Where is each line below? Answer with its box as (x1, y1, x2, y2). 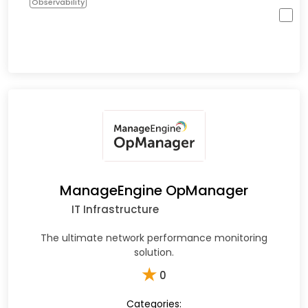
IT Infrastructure (71, 202, 159, 217)
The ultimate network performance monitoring (41, 231, 267, 245)
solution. (134, 245, 174, 260)
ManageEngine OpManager (60, 181, 248, 201)
